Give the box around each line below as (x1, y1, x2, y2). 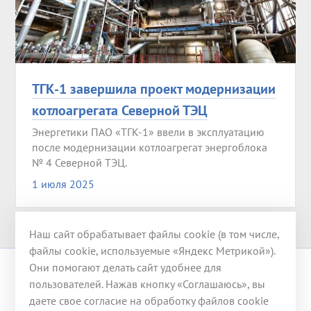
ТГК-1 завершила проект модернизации (31, 79, 276, 99)
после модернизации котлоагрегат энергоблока (31, 140, 267, 155)
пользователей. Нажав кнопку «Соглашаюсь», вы (29, 276, 266, 291)
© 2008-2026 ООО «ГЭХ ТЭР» (15, 272, 178, 289)
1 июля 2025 (31, 177, 94, 192)
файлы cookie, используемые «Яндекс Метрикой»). (29, 243, 276, 258)
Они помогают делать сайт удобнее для (29, 260, 222, 274)
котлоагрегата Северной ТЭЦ (31, 101, 208, 120)
